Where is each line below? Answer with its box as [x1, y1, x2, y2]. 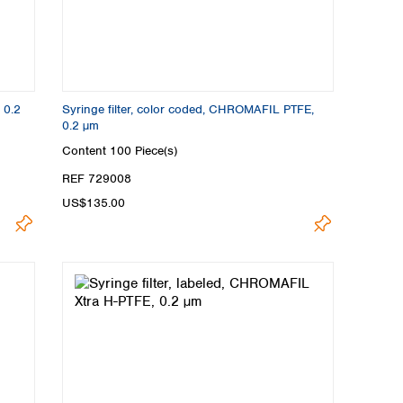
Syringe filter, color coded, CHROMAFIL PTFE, [62, 102, 314, 118]
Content [62, 142, 110, 158]
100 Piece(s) [110, 142, 177, 158]
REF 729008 [62, 170, 131, 186]
